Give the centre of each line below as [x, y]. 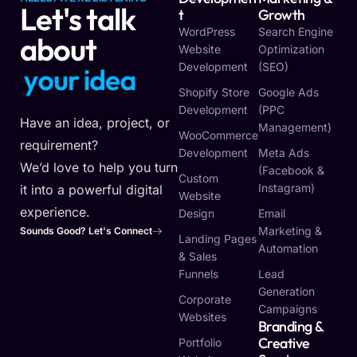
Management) [294, 127]
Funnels [198, 274]
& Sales [198, 257]
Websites [202, 317]
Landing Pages [218, 239]
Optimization [291, 49]
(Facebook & [291, 171]
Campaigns [287, 309]
